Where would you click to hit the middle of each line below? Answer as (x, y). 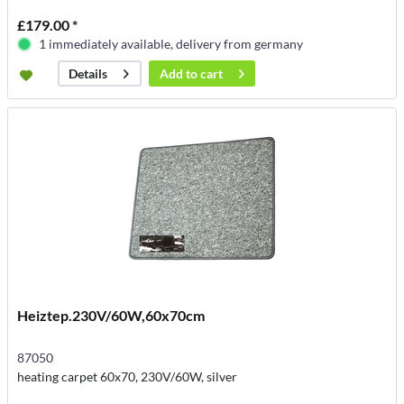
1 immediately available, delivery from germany (171, 44)
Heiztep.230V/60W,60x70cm (111, 315)
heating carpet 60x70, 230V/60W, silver (128, 376)
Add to (179, 74)
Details (88, 74)
